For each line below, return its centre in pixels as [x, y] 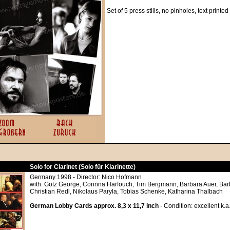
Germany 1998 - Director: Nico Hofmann [86, 177]
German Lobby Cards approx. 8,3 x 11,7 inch [94, 206]
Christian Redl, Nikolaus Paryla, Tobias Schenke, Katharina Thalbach [126, 191]
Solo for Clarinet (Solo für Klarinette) [83, 167]
